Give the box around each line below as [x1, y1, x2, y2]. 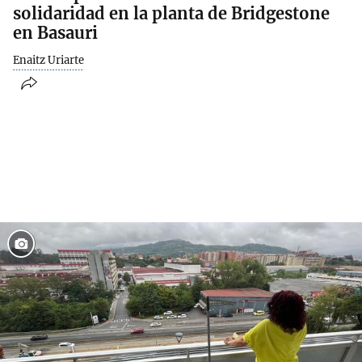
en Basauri [13, 22, 98, 43]
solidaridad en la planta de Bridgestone [13, 2, 330, 23]
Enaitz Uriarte [13, 53, 84, 67]
